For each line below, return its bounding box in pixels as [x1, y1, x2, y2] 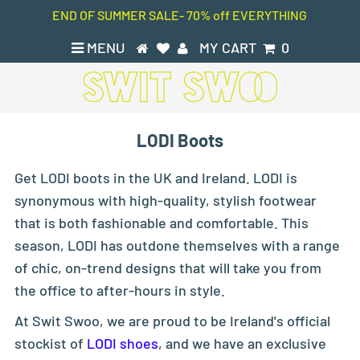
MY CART [198, 39, 263, 57]
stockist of [14, 333, 87, 352]
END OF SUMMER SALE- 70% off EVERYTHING [52, 7, 308, 22]
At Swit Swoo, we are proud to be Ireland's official [14, 311, 330, 329]
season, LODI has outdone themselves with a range [14, 235, 340, 254]
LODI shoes [86, 333, 158, 352]
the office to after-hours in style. [14, 280, 225, 299]
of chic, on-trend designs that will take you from [14, 258, 321, 276]
